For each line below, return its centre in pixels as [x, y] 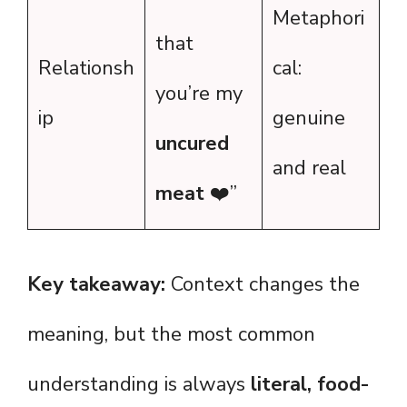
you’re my [199, 94]
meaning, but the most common [171, 335]
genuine [309, 119]
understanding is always [139, 385]
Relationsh [86, 69]
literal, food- [310, 385]
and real [309, 169]
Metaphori [318, 19]
